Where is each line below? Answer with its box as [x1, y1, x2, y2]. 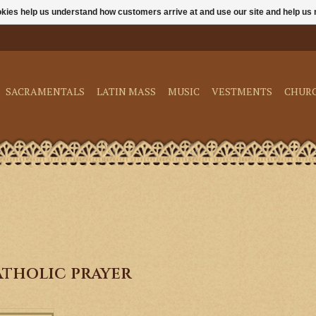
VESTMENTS [212, 85, 272, 98]
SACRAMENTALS [6, 85, 85, 98]
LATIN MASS [97, 85, 156, 98]
